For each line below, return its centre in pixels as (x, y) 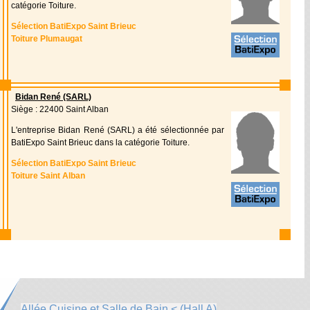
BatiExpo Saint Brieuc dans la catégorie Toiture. (100, 143)
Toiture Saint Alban (48, 176)
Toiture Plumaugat (47, 39)
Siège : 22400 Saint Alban (60, 109)
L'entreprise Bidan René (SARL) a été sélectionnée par (118, 130)
